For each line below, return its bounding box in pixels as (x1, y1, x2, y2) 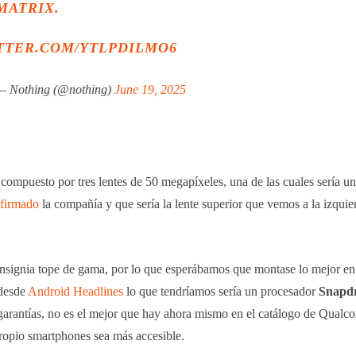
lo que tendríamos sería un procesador (123, 284, 319, 298)
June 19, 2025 (114, 82, 186, 96)
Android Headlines (28, 284, 123, 298)
